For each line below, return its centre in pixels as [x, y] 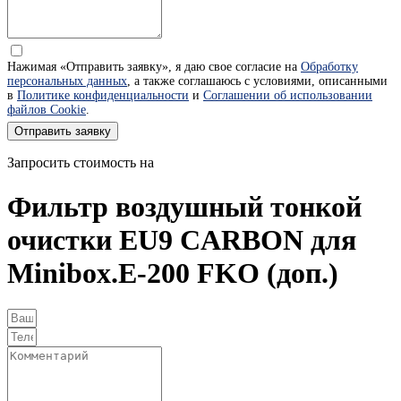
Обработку [329, 67]
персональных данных [67, 81]
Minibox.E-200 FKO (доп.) [173, 273]
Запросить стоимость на [81, 163]
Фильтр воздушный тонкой [184, 206]
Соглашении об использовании [288, 96]
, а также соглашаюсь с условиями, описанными [257, 81]
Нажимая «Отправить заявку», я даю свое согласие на [154, 67]
